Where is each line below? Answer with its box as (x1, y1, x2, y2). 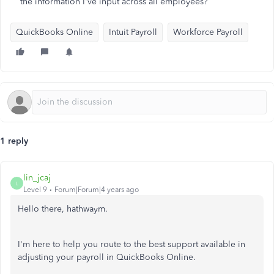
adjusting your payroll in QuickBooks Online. (18, 252, 196, 262)
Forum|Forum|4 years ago (54, 185, 139, 194)
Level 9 (23, 185, 47, 194)
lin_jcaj (23, 172, 51, 183)
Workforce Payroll (173, 27, 243, 37)
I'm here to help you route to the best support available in (18, 239, 245, 250)
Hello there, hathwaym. (18, 204, 108, 214)
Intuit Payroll (109, 27, 157, 37)
